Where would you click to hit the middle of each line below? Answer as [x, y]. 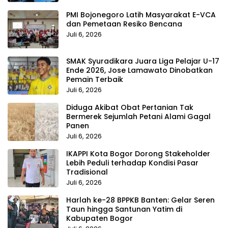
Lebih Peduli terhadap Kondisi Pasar [132, 163]
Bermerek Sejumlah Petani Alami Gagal [138, 117]
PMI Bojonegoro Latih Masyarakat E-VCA [141, 15]
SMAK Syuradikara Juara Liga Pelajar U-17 [143, 61]
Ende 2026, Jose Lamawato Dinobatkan [139, 70]
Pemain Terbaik [95, 79]
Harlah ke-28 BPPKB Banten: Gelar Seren [140, 200]
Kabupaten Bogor [99, 218]
